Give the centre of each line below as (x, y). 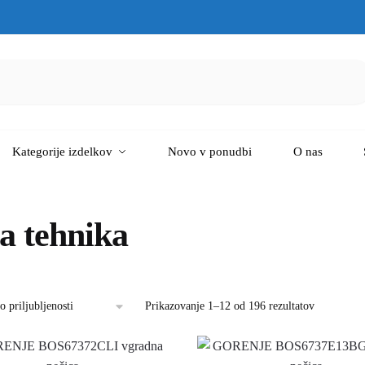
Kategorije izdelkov (62, 152)
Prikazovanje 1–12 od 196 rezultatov (230, 306)
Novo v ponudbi (210, 152)
